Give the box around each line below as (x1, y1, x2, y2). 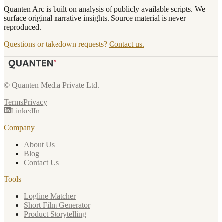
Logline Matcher (24, 192, 76, 201)
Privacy (23, 98, 47, 107)
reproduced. (4, 23, 41, 32)
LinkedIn (11, 107, 40, 115)
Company (4, 123, 35, 132)
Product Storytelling (24, 210, 86, 219)
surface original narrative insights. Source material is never (4, 14, 186, 23)
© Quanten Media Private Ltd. (4, 81, 99, 90)
